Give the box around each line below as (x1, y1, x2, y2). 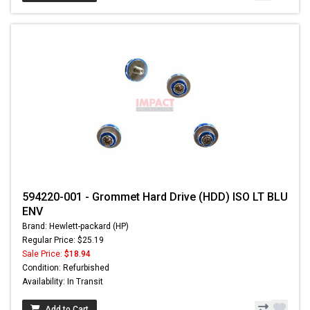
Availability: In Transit (22, 277, 103, 287)
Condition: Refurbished (22, 263, 109, 273)
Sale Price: (22, 249, 64, 259)
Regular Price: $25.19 (22, 235, 104, 246)
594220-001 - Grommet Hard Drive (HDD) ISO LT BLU (22, 190, 288, 204)
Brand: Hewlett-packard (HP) (22, 221, 129, 232)
